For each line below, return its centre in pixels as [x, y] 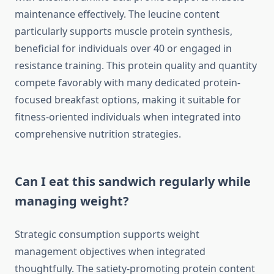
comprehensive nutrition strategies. [98, 134]
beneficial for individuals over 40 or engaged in [123, 49]
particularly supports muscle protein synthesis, [124, 31]
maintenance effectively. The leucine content [117, 14]
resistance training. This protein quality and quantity [136, 66]
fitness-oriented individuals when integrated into [128, 117]
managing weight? [72, 201]
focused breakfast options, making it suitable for [128, 100]
